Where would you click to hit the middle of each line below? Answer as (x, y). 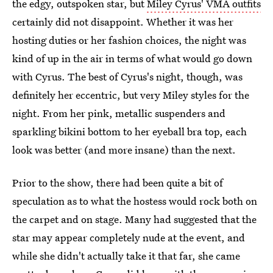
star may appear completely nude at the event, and (129, 237)
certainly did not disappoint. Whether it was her (123, 22)
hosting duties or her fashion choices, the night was (129, 40)
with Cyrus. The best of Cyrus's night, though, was (127, 76)
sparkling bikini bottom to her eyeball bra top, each (129, 131)
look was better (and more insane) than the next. (124, 150)
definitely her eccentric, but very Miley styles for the (131, 95)
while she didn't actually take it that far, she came (126, 256)
